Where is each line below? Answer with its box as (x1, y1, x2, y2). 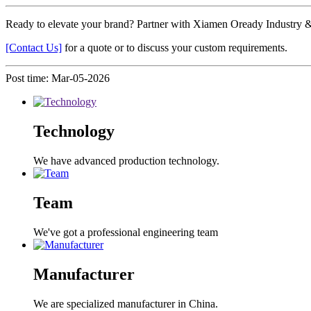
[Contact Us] (6, 42, 62, 54)
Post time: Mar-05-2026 (6, 72, 110, 85)
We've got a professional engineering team (33, 226, 218, 238)
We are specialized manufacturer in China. (33, 297, 218, 310)
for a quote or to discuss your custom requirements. (62, 42, 287, 54)
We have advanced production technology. (33, 154, 219, 167)
